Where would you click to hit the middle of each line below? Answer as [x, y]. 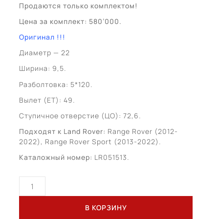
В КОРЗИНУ [106, 208]
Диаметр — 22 [44, 53]
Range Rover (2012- [142, 131]
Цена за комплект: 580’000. [70, 21]
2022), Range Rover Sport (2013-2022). [90, 142]
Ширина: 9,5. [43, 68]
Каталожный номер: [57, 157]
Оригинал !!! [42, 37]
